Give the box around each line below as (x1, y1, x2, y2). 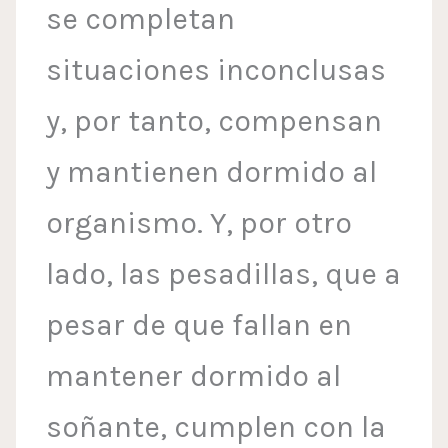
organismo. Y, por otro (46, 205, 353, 242)
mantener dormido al (46, 358, 342, 395)
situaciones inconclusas (46, 52, 387, 89)
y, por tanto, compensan (46, 103, 383, 140)
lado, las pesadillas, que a (46, 256, 402, 293)
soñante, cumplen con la (46, 409, 387, 446)
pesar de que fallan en (46, 307, 353, 344)
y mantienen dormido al (46, 154, 378, 191)
